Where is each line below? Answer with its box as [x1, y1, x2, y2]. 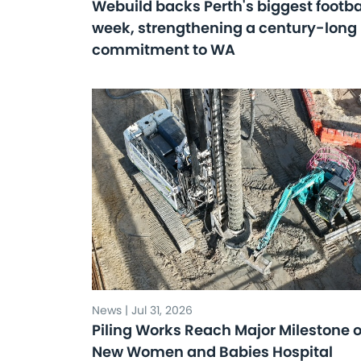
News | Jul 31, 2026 [92, 302, 193, 318]
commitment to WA [92, 39, 235, 60]
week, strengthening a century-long [92, 18, 357, 38]
